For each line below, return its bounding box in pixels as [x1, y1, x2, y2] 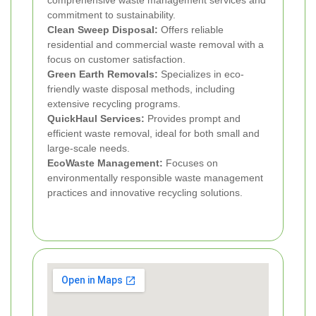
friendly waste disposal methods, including [47, 83, 235, 95]
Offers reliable [158, 24, 224, 36]
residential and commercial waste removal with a [47, 39, 264, 51]
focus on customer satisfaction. [47, 54, 186, 66]
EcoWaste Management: [47, 157, 163, 169]
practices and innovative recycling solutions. [47, 187, 243, 199]
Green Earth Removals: [47, 68, 158, 80]
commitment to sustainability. [47, 9, 176, 21]
